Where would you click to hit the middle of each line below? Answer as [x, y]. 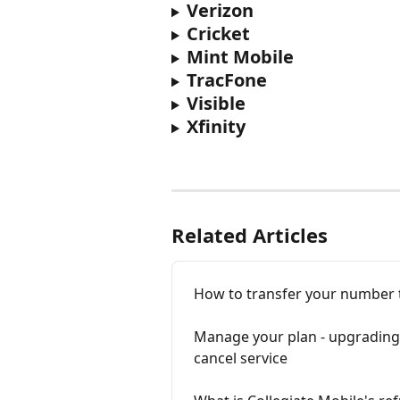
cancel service [241, 358]
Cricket [218, 34]
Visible [216, 104]
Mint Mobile [240, 57]
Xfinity [216, 127]
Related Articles [250, 234]
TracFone [226, 80]
